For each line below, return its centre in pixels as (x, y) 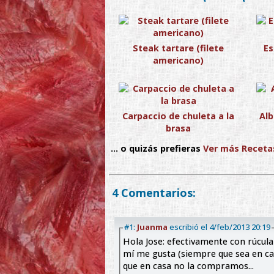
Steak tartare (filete (179, 48)
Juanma (152, 227)
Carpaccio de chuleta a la (179, 116)
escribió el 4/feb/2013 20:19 (240, 227)
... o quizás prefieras (155, 148)
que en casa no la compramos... (190, 266)
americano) (179, 60)
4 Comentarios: (154, 193)
